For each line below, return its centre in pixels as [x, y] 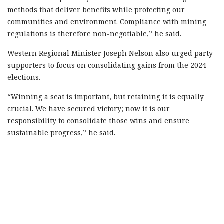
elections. [24, 77]
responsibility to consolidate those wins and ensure [98, 120]
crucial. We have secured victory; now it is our [89, 108]
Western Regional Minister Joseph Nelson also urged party [110, 53]
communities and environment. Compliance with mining [107, 21]
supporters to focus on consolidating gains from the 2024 [107, 65]
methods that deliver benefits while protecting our [96, 9]
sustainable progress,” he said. [61, 132]
